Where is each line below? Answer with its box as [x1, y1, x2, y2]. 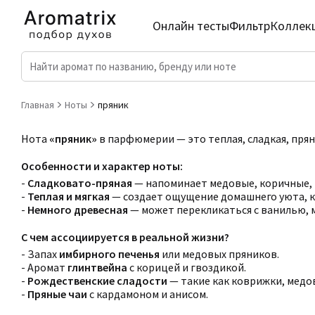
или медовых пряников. [160, 247, 279, 261]
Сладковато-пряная [27, 176, 132, 190]
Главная [21, 98, 54, 111]
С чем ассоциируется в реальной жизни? [21, 230, 229, 244]
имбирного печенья [59, 247, 160, 261]
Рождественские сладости [27, 274, 167, 288]
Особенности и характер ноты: [21, 159, 183, 173]
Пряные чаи [27, 287, 87, 301]
